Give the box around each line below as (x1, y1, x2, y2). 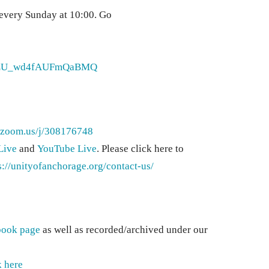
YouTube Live (37, 142, 97, 154)
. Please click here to (96, 142, 184, 154)
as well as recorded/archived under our (42, 224, 208, 236)
